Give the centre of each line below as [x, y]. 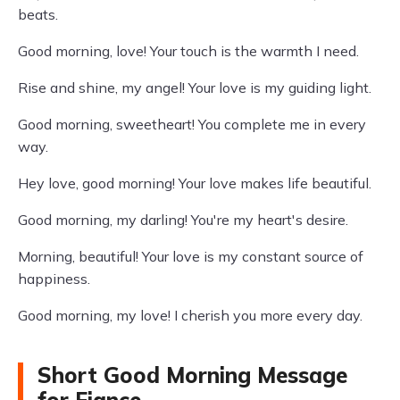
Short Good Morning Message [192, 375]
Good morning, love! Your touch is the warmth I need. [188, 51]
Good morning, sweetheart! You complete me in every [192, 124]
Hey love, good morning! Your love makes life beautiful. [195, 183]
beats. [38, 14]
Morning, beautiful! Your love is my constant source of [191, 256]
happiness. [54, 279]
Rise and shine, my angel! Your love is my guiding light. [195, 87]
